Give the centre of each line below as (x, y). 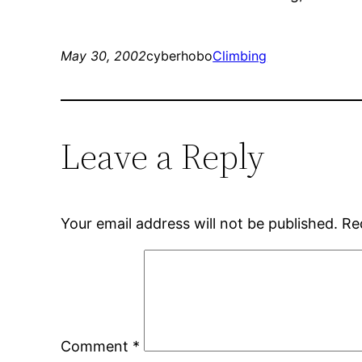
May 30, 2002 (104, 56)
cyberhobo (180, 56)
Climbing (240, 56)
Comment (97, 347)
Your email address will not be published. (200, 224)
